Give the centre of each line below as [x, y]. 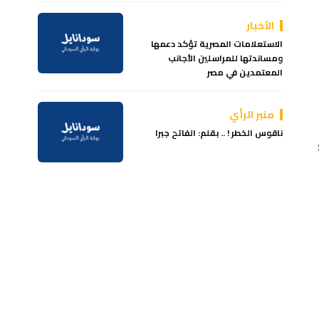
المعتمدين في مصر [245, 72]
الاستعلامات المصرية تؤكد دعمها [217, 43]
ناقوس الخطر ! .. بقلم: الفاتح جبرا [219, 132]
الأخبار [261, 25]
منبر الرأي [252, 114]
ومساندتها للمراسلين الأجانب [226, 58]
